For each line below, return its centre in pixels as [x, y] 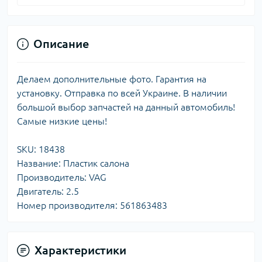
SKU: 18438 [41, 149]
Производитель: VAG [62, 177]
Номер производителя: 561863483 [92, 205]
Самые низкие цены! [62, 121]
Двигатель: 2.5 [48, 191]
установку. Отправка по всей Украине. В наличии [122, 93]
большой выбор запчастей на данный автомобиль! [126, 107]
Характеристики [80, 250]
